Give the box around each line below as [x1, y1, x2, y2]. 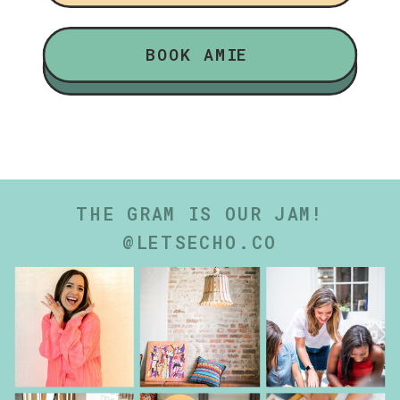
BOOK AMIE [145, 43, 249, 66]
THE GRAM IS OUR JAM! [76, 202, 324, 226]
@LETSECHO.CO [122, 230, 278, 255]
